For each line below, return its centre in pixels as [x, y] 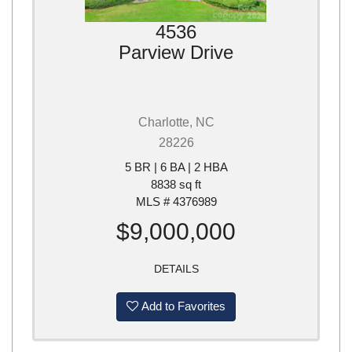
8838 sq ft [176, 185]
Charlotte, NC [176, 123]
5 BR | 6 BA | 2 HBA [176, 167]
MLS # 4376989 [176, 202]
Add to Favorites [182, 306]
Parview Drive [176, 53]
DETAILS [176, 269]
